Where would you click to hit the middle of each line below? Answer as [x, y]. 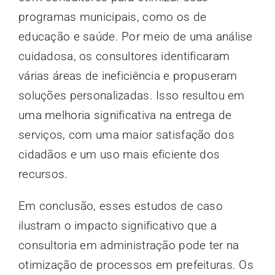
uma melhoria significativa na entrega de [125, 115]
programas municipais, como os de [112, 17]
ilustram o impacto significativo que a [117, 225]
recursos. [43, 174]
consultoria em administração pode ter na [129, 245]
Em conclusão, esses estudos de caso [120, 206]
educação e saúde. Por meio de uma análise [135, 36]
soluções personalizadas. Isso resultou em [131, 95]
